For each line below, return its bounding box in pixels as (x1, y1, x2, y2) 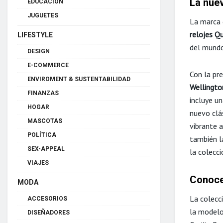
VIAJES (27, 159, 49, 166)
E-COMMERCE (27, 62, 69, 69)
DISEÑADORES (27, 209, 70, 216)
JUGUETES (27, 12, 58, 19)
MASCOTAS (27, 117, 62, 124)
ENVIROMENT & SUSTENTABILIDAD (27, 76, 130, 83)
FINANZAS (27, 90, 59, 97)
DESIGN (27, 48, 50, 55)
